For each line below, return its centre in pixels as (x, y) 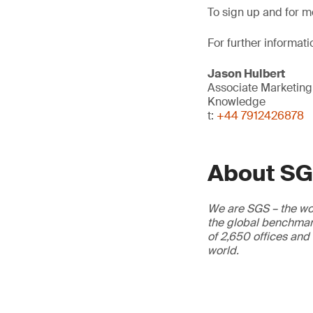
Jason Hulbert (246, 74)
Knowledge (236, 102)
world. (223, 250)
